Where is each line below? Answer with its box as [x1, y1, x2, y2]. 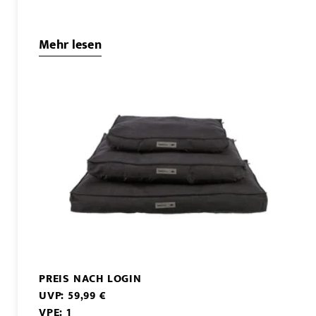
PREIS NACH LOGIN [39, 269, 142, 289]
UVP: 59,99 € [39, 286, 107, 306]
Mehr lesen [39, 35, 102, 56]
